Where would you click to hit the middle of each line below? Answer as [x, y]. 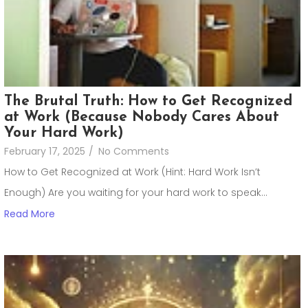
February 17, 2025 [45, 152]
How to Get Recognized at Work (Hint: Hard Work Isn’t [132, 172]
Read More [30, 214]
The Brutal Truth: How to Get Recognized [148, 102]
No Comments [134, 152]
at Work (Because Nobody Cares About [142, 118]
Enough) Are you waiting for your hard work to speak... [136, 193]
